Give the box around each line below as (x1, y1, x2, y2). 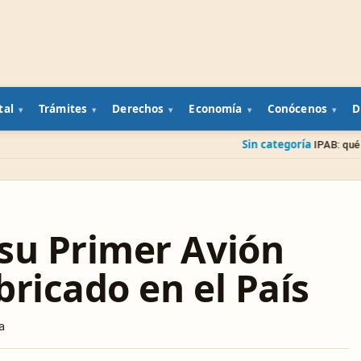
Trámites (39, 101, 88, 116)
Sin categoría (156, 136, 226, 151)
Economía (189, 101, 243, 116)
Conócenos (267, 101, 327, 116)
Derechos (112, 101, 164, 116)
